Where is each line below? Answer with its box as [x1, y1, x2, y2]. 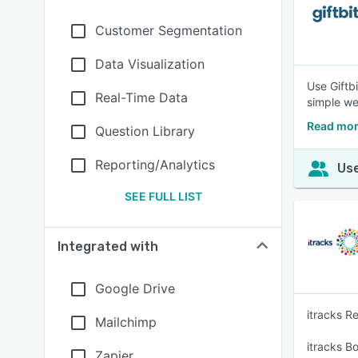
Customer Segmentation [95, 22, 242, 38]
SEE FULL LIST [124, 189, 202, 203]
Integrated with [58, 239, 158, 254]
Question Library [95, 123, 195, 139]
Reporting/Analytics [95, 157, 215, 173]
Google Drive [95, 280, 175, 296]
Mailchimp [95, 314, 157, 330]
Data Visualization [95, 56, 205, 72]
